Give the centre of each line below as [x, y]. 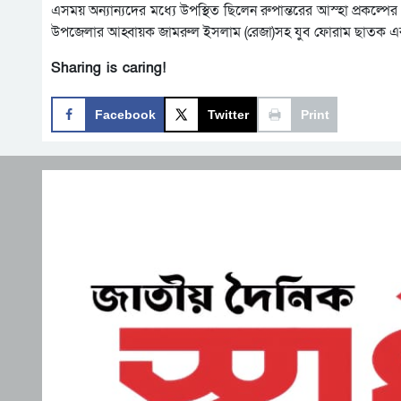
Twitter [228, 114]
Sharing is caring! [108, 68]
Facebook [125, 114]
